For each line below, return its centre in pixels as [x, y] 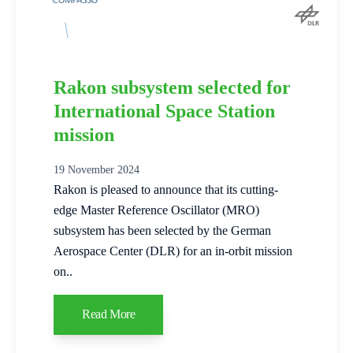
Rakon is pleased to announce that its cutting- [166, 189]
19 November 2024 [97, 169]
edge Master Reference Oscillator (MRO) [156, 210]
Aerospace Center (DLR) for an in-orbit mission [173, 251]
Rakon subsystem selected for [172, 87]
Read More [109, 314]
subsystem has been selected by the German [162, 230]
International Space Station [164, 111]
